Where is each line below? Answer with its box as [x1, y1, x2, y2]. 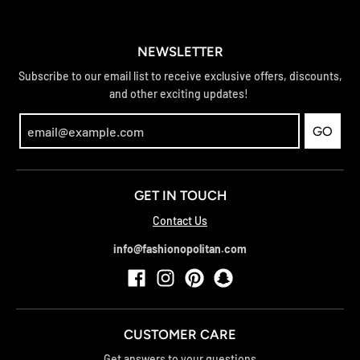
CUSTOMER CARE [124, 325, 236, 342]
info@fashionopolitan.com [113, 241, 247, 256]
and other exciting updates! [109, 87, 251, 101]
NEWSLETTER [137, 43, 223, 60]
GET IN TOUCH [133, 187, 227, 204]
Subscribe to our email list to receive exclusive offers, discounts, [18, 69, 342, 84]
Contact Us [153, 213, 207, 227]
